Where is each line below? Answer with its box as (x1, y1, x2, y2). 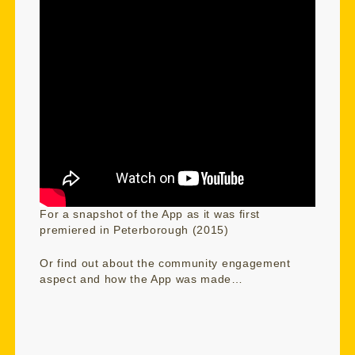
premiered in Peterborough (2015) (40, 224, 229, 237)
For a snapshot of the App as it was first (40, 208, 260, 221)
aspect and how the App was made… (40, 273, 243, 285)
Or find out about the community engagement (40, 257, 291, 269)
